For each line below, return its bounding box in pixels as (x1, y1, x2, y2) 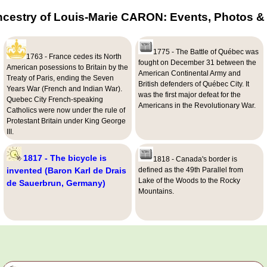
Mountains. (138, 187, 174, 196)
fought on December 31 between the (138, 58, 256, 67)
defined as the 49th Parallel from (138, 166, 243, 175)
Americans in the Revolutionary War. (138, 101, 256, 110)
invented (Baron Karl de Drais (6, 166, 126, 176)
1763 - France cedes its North (26, 52, 122, 61)
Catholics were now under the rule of (6, 106, 125, 115)
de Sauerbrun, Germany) (6, 178, 105, 188)
